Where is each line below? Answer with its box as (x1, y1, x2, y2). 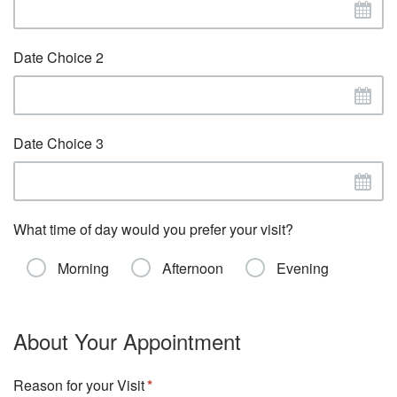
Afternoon (162, 258, 223, 278)
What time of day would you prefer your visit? (13, 219, 293, 239)
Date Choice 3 (13, 133, 104, 153)
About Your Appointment (13, 325, 241, 356)
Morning (58, 258, 109, 278)
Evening (276, 258, 329, 278)
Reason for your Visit (13, 375, 144, 395)
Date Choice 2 (13, 47, 104, 67)
